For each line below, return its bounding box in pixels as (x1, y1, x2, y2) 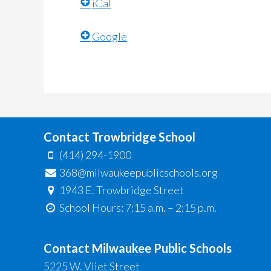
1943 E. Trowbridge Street (59, 183, 184, 197)
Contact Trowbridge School (44, 129, 195, 145)
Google (92, 30, 127, 44)
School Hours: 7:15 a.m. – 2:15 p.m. (57, 201, 217, 215)
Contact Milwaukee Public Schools (44, 241, 232, 256)
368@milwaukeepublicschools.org (59, 166, 218, 180)
